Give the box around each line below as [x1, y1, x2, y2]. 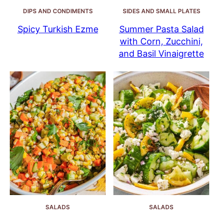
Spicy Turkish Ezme [17, 24, 98, 35]
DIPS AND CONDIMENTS [22, 7, 93, 15]
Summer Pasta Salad [119, 24, 204, 35]
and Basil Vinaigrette [119, 48, 204, 59]
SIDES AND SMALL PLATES [122, 7, 200, 15]
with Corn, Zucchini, [120, 36, 203, 47]
